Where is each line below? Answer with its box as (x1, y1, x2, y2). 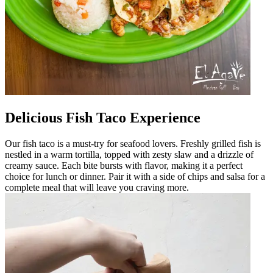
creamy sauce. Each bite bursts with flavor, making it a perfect (5, 160, 243, 171)
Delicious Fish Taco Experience (5, 109, 200, 126)
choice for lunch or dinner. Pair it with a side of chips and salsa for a (5, 171, 265, 182)
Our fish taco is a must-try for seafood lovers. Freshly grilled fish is (5, 138, 261, 149)
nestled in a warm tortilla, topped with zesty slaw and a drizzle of (5, 149, 253, 160)
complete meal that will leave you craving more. (5, 182, 189, 193)
